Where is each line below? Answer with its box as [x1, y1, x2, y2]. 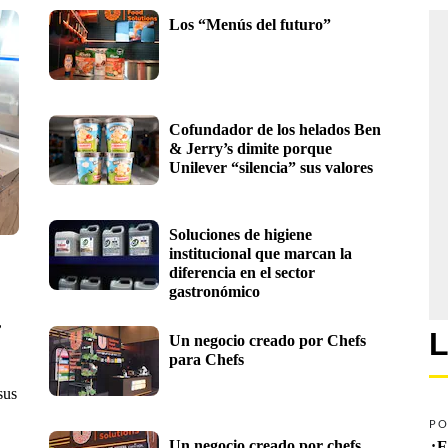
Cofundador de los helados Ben [169, 120, 381, 138]
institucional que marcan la [169, 244, 352, 262]
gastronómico [169, 282, 260, 300]
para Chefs [169, 350, 244, 368]
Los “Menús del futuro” [169, 15, 331, 33]
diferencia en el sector [169, 263, 315, 281]
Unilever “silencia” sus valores [169, 158, 373, 176]
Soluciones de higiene [169, 225, 312, 243]
